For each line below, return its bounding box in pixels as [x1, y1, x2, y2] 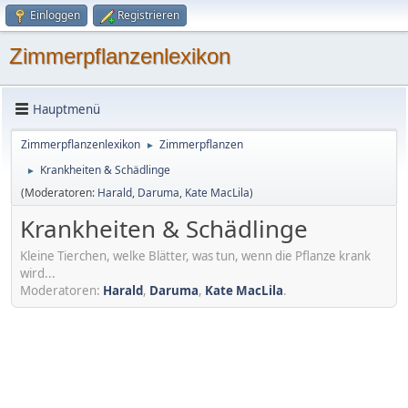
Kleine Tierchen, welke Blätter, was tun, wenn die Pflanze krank [20, 247, 371, 264]
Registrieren [117, 7, 179, 23]
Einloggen [30, 7, 80, 23]
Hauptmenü [33, 100, 100, 117]
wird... [20, 264, 56, 281]
